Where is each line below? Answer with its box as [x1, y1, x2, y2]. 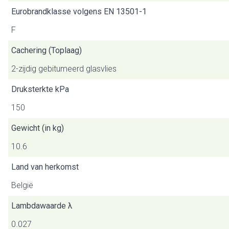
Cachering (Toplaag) [11, 45, 82, 55]
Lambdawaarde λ [11, 201, 73, 211]
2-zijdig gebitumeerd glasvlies [11, 64, 117, 74]
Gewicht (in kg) [11, 123, 64, 133]
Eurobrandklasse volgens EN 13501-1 [11, 7, 147, 16]
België [11, 180, 33, 190]
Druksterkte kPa [11, 84, 69, 94]
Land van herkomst [11, 162, 79, 172]
